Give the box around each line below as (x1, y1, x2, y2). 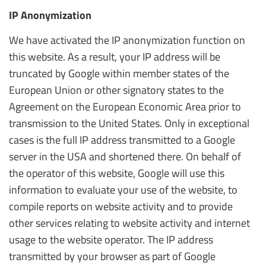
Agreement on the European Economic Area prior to (9, 99, 241, 115)
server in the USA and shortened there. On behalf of (9, 148, 241, 164)
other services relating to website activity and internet (9, 215, 250, 231)
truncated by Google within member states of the (9, 65, 229, 81)
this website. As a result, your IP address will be (9, 49, 220, 65)
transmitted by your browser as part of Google (9, 248, 216, 264)
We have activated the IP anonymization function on (9, 32, 245, 48)
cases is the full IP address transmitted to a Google (9, 132, 235, 148)
